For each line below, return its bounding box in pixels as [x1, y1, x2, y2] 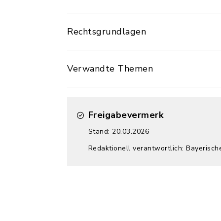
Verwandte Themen [67, 63, 153, 74]
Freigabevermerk [88, 109, 163, 121]
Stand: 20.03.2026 [88, 127, 149, 136]
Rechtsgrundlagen [67, 26, 146, 37]
